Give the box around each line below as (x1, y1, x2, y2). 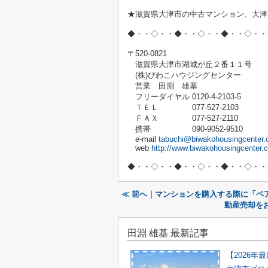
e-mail (127, 135, 159, 144)
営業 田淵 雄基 (127, 81, 197, 90)
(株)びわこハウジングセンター (127, 71, 241, 80)
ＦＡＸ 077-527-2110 (127, 114, 238, 123)
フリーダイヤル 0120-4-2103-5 (127, 92, 241, 101)
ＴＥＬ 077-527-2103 (127, 103, 239, 112)
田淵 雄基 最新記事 (127, 228, 209, 238)
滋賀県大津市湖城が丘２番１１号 (127, 60, 252, 69)
